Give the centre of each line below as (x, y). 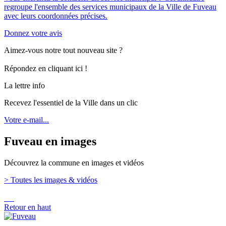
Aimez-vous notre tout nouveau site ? (63, 50)
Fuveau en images (50, 141)
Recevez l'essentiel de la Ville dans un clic (71, 102)
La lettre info (24, 85)
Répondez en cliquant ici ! (46, 68)
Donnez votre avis (33, 33)
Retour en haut (27, 207)
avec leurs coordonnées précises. (56, 16)
